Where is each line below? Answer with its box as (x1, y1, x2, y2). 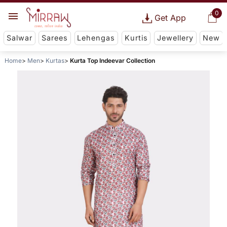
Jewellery (157, 33, 194, 43)
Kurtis (124, 33, 148, 43)
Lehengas (77, 33, 116, 43)
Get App (154, 13, 186, 23)
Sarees (42, 33, 68, 43)
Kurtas (45, 57, 64, 65)
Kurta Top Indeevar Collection (69, 57, 155, 65)
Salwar (6, 33, 32, 43)
